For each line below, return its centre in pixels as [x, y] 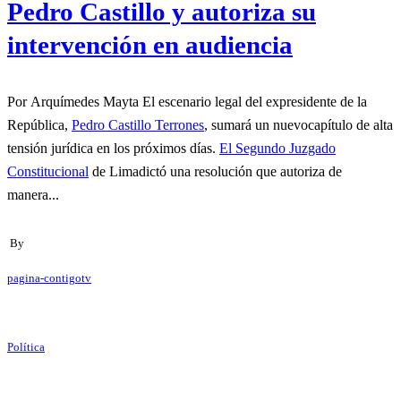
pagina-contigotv [49, 278]
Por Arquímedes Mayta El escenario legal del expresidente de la [75, 101]
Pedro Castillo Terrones [138, 124]
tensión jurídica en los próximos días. [113, 148]
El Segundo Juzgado [277, 148]
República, [39, 124]
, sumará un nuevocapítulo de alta [299, 124]
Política [26, 347]
